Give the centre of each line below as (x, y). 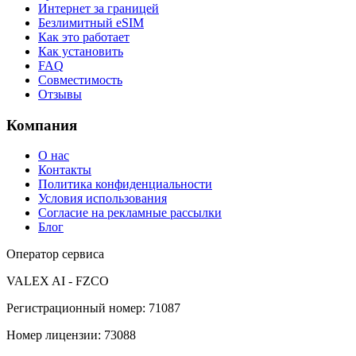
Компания (42, 125)
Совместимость (80, 80)
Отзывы (60, 95)
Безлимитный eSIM (91, 23)
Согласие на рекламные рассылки (130, 213)
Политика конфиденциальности (125, 184)
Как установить (81, 52)
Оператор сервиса (55, 254)
